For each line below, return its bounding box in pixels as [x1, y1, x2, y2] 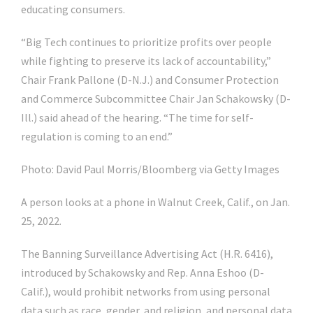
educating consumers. [21, 2, 125, 16]
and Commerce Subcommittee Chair [21, 92, 196, 105]
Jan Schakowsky [196, 92, 273, 105]
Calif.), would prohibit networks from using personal [21, 284, 270, 298]
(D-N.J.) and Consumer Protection [115, 73, 279, 87]
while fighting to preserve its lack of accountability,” [21, 54, 271, 68]
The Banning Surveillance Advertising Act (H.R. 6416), [21, 247, 273, 261]
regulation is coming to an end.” [21, 129, 173, 143]
